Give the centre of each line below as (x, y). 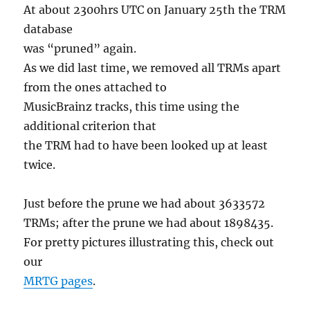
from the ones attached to (95, 87)
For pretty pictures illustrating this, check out (149, 242)
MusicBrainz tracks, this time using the (132, 106)
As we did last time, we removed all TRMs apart (153, 67)
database (48, 29)
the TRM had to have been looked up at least (146, 145)
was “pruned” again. (82, 48)
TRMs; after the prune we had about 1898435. (150, 222)
